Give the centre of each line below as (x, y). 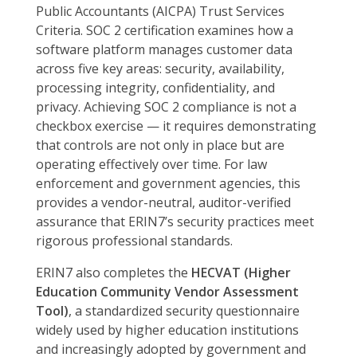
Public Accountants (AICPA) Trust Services (160, 12)
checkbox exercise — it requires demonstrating (176, 126)
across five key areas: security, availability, (160, 69)
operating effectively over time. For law (151, 165)
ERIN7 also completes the (114, 273)
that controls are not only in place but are (160, 145)
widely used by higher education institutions (167, 330)
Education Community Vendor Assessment (167, 292)
